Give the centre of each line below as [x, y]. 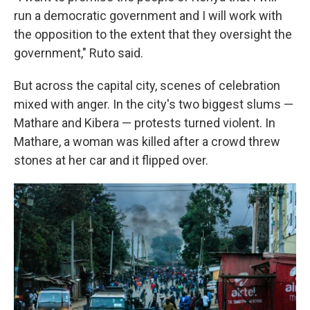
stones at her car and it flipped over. [111, 160]
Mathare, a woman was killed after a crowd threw [147, 142]
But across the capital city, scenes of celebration [147, 85]
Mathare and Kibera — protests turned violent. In [145, 123]
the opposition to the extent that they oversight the [153, 34]
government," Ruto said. [79, 53]
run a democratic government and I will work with [148, 16]
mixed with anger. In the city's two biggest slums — [154, 104]
